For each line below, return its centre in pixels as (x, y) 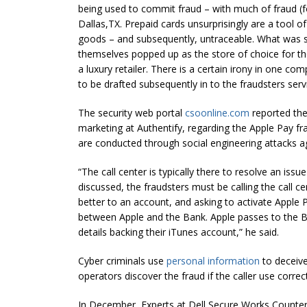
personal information (213, 260)
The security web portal (132, 112)
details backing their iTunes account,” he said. (179, 232)
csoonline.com (217, 112)
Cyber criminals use (122, 260)
